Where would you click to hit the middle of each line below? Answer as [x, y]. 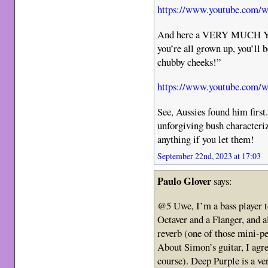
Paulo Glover [185, 181]
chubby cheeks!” [189, 62]
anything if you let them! [206, 139]
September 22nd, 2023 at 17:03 [209, 156]
